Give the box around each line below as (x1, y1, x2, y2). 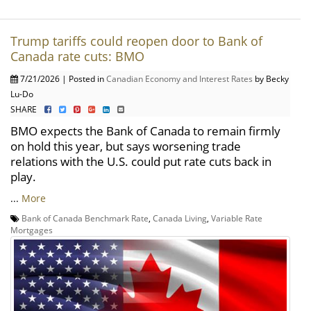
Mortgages (10, 224, 53, 236)
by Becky (253, 73, 289, 85)
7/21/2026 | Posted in (18, 73, 106, 85)
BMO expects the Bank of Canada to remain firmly (10, 123, 280, 140)
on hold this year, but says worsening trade (10, 138, 241, 155)
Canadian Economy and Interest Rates (106, 73, 253, 85)
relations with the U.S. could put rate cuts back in (10, 153, 271, 170)
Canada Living (153, 212, 207, 224)
